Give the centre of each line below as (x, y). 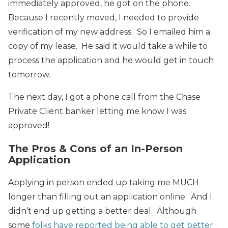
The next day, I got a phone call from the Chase (104, 97)
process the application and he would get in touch (111, 60)
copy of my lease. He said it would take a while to (108, 46)
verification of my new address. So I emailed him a (109, 32)
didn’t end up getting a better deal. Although (102, 211)
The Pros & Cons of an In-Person (95, 148)
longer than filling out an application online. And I (110, 196)
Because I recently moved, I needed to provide (104, 17)
